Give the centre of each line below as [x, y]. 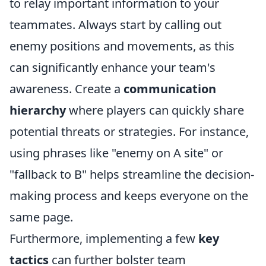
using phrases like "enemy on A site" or [116, 153]
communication [170, 89]
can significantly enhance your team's [113, 67]
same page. [41, 217]
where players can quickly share [155, 110]
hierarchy [38, 110]
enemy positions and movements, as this [122, 46]
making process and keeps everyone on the [129, 196]
